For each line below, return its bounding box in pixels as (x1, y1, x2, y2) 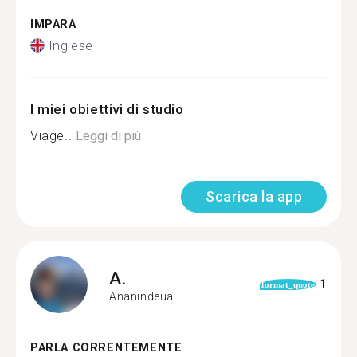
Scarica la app (206, 187, 302, 205)
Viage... (30, 127, 76, 143)
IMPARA (30, 18, 76, 31)
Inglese (48, 37, 93, 53)
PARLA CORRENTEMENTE (30, 340, 182, 355)
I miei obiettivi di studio (30, 100, 184, 117)
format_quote (261, 279, 315, 289)
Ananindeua (109, 290, 174, 303)
